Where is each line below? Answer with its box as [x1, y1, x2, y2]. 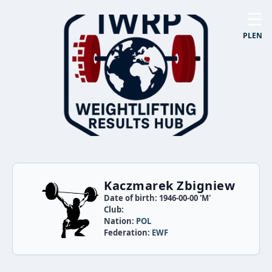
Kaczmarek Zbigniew [104, 177, 235, 194]
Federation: [104, 227, 152, 238]
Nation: [104, 216, 136, 226]
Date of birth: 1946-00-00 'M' [104, 192, 211, 203]
